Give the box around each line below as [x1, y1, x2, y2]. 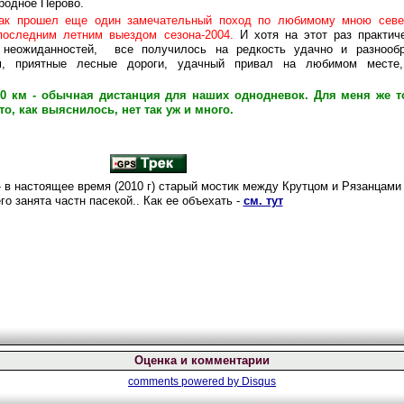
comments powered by [128, 375, 242, 388]
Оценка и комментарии [134, 353, 270, 367]
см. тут [243, 193, 283, 207]
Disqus [242, 375, 276, 388]
